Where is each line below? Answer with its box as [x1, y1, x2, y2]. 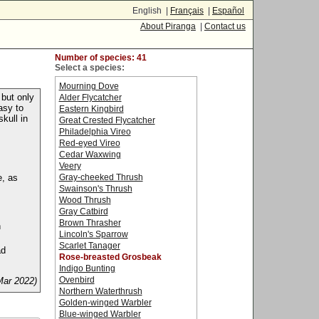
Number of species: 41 [54, 53, 147, 63]
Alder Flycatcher [58, 93, 122, 103]
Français [170, 6, 204, 16]
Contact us [204, 21, 246, 31]
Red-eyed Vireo [58, 138, 120, 148]
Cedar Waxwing [58, 150, 121, 159]
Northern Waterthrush [58, 286, 142, 296]
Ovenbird [58, 275, 95, 285]
